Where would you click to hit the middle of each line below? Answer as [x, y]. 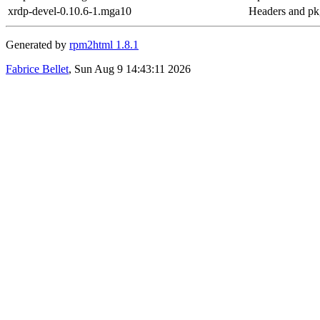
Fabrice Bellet [37, 69]
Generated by [37, 44]
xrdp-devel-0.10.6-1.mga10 [70, 11]
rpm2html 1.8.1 [104, 44]
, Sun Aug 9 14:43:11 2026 [130, 69]
